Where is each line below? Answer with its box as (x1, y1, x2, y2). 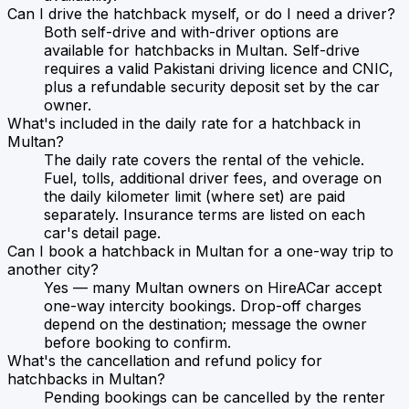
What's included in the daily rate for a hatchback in (7, 113, 361, 132)
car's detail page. (44, 223, 161, 242)
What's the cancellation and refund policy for (7, 351, 322, 370)
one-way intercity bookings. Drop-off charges (44, 296, 362, 315)
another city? (7, 259, 99, 278)
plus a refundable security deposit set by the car (44, 77, 380, 96)
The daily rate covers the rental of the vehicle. (44, 150, 364, 169)
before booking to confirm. (44, 332, 231, 351)
